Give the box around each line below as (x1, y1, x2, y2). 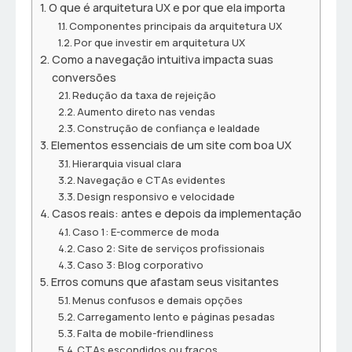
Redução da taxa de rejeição (72, 88, 217, 103)
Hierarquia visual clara (72, 156, 182, 171)
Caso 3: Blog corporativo (77, 258, 204, 273)
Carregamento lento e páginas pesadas (77, 310, 276, 324)
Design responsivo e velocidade (77, 189, 236, 204)
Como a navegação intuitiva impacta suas (51, 52, 273, 68)
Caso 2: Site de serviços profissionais (77, 241, 266, 256)
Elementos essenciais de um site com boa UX (50, 137, 291, 153)
